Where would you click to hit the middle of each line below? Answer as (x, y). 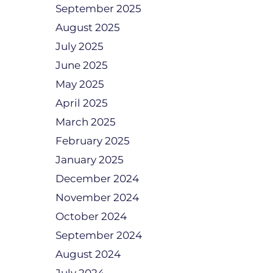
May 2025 (80, 84)
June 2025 (82, 65)
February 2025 (93, 141)
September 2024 (99, 235)
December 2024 (97, 179)
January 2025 (90, 160)
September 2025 (98, 9)
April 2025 (82, 103)
